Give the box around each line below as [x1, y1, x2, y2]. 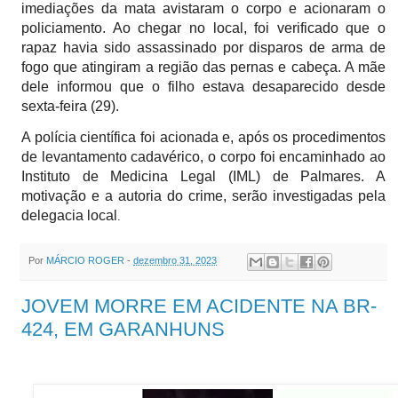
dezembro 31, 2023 [133, 255, 217, 267]
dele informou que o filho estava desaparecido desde [21, 79, 386, 95]
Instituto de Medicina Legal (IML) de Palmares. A [21, 169, 386, 185]
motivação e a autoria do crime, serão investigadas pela [21, 188, 386, 204]
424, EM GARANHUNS [21, 318, 225, 341]
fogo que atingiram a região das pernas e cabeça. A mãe [21, 60, 386, 76]
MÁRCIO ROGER [46, 255, 124, 267]
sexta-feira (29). [21, 99, 119, 115]
